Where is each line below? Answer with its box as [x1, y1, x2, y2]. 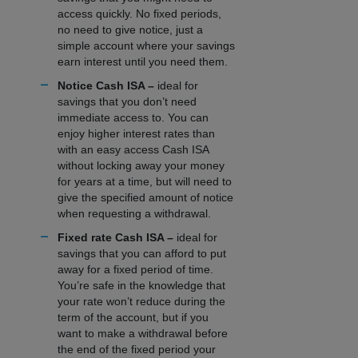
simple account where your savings [58, 39, 235, 53]
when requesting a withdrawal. [58, 207, 211, 221]
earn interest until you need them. [58, 55, 228, 69]
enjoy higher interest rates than [58, 127, 215, 141]
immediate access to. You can [58, 111, 209, 125]
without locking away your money [58, 159, 225, 173]
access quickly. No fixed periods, [58, 7, 221, 21]
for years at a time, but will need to [58, 175, 232, 189]
